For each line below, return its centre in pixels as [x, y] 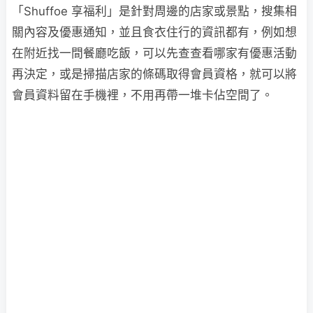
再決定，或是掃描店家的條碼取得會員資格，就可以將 [154, 74]
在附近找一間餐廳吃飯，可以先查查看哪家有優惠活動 [154, 53]
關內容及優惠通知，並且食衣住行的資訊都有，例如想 [154, 32]
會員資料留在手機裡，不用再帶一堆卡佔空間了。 [143, 95]
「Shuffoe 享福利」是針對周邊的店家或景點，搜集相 [154, 11]
